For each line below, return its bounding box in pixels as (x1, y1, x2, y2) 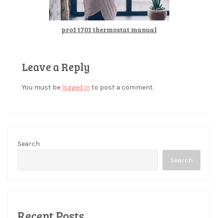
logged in (62, 83, 90, 92)
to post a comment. (90, 83, 154, 92)
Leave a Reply (22, 59, 90, 74)
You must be (22, 83, 62, 92)
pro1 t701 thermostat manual (61, 25, 157, 35)
